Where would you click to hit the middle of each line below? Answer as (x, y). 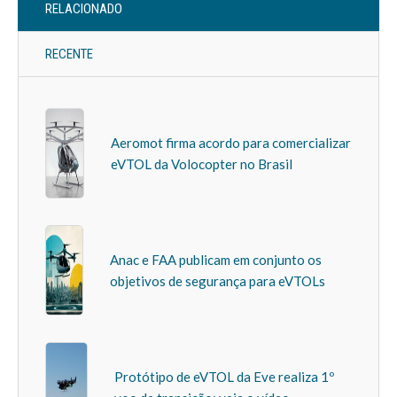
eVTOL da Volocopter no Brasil (202, 164)
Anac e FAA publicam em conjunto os (216, 260)
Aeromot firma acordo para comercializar (231, 143)
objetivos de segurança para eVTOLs (218, 281)
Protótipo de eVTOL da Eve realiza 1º (225, 377)
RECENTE (69, 54)
